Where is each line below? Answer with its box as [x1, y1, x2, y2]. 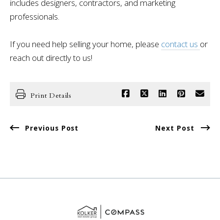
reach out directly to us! [9, 52, 94, 64]
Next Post [155, 123, 195, 133]
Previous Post [25, 123, 79, 133]
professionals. [9, 11, 59, 23]
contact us [161, 38, 200, 50]
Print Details [30, 90, 72, 100]
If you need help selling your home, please [9, 38, 161, 50]
